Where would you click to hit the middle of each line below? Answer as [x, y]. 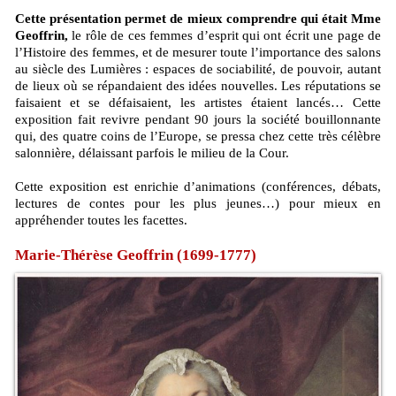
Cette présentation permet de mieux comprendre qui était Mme [198, 19]
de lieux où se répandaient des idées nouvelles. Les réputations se [198, 86]
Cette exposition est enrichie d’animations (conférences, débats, [198, 187]
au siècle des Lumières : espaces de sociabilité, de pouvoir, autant [198, 69]
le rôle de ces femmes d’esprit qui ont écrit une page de [225, 35]
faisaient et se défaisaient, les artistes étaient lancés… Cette [198, 103]
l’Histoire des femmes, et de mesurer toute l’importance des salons [198, 52]
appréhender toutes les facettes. [101, 220]
